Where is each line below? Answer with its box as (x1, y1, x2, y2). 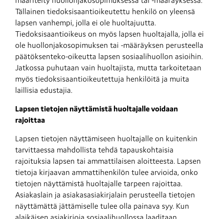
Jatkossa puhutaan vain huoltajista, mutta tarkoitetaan (15, 63, 201, 72)
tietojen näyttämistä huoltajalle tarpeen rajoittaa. (15, 178, 182, 188)
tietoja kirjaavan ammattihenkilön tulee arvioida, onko (15, 167, 198, 177)
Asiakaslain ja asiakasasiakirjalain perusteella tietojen (15, 190, 195, 199)
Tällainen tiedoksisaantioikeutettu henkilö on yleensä (15, 6, 195, 16)
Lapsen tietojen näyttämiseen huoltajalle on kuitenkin (15, 133, 197, 143)
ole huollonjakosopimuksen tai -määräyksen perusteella (15, 40, 203, 50)
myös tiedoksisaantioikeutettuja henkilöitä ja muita (15, 74, 189, 84)
